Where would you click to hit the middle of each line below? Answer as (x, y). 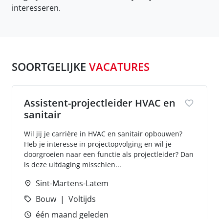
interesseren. (36, 8)
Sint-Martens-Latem (72, 183)
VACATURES (119, 67)
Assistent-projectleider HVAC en (100, 103)
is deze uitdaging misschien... (73, 164)
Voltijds (82, 199)
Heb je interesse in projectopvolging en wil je (98, 144)
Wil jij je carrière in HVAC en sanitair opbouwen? (103, 134)
